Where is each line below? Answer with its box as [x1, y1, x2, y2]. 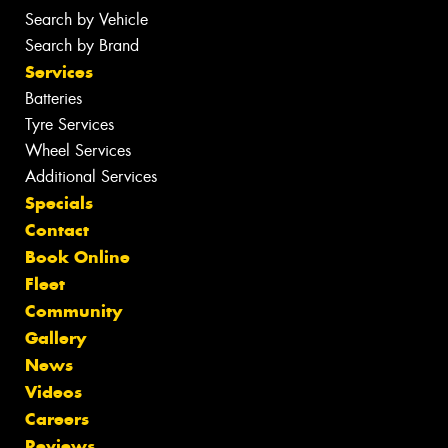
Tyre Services [25, 114, 114, 136]
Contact [25, 219, 89, 242]
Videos [25, 381, 82, 404]
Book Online [25, 246, 130, 269]
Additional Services [25, 166, 157, 188]
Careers [25, 408, 89, 431]
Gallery [25, 327, 86, 350]
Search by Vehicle [25, 9, 148, 31]
